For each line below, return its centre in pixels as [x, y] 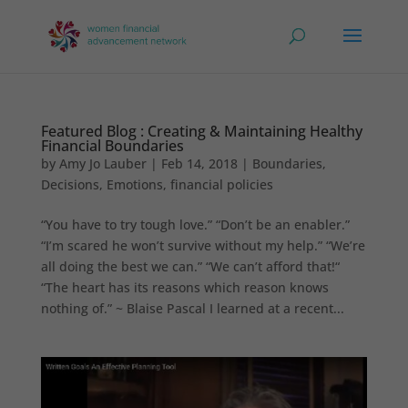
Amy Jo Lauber [102, 163]
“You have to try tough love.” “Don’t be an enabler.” [195, 224]
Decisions [70, 184]
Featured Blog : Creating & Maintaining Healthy [201, 131]
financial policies [221, 184]
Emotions [134, 184]
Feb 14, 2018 [199, 163]
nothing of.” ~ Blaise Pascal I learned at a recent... [192, 308]
